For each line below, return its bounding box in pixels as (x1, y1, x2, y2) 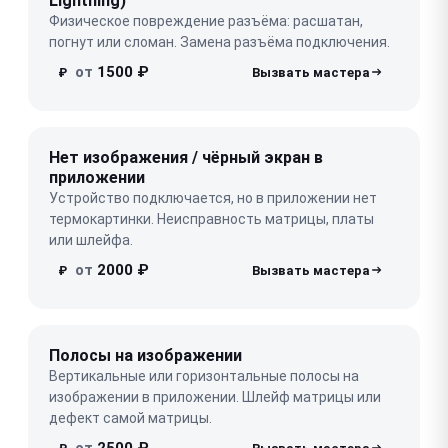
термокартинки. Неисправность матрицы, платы (49, 210, 374, 227)
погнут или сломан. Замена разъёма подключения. (49, 33, 390, 50)
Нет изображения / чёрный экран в (49, 147, 323, 167)
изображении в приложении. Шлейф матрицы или (49, 388, 381, 405)
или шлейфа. (49, 231, 133, 248)
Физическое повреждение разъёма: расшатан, (49, 12, 363, 29)
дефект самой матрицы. (49, 409, 212, 426)
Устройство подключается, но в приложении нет (49, 189, 377, 206)
